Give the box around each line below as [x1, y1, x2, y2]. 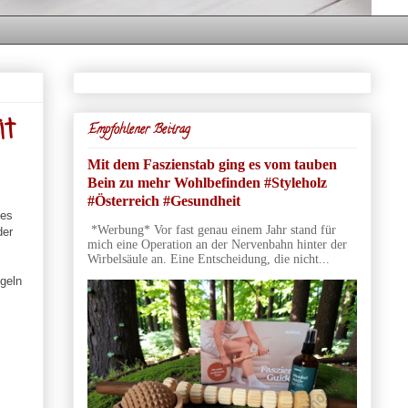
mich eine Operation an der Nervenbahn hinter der [87, 237, 347, 251]
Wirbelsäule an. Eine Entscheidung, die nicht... [87, 251, 330, 266]
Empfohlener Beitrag [87, 120, 190, 140]
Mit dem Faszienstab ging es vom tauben [87, 155, 337, 173]
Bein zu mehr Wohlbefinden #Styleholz [87, 173, 327, 191]
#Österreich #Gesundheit [87, 191, 240, 209]
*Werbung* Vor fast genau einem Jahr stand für [87, 222, 336, 237]
